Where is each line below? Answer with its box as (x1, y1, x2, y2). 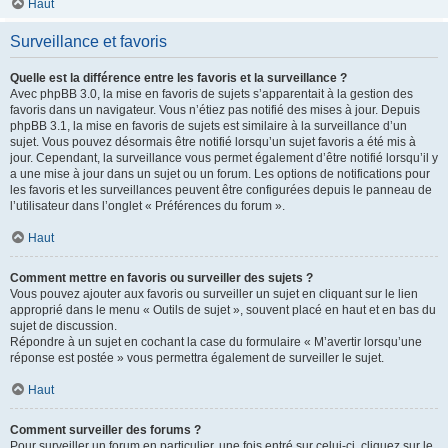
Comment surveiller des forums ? (10, 423, 201, 437)
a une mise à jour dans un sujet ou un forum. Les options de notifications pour (10, 167, 430, 181)
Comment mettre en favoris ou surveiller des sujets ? (10, 271, 313, 285)
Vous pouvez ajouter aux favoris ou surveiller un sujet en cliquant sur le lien (10, 287, 418, 301)
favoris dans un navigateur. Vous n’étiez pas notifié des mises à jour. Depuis (10, 103, 420, 117)
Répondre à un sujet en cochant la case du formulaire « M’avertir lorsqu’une (10, 335, 422, 349)
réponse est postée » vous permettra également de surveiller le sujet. (10, 351, 384, 365)
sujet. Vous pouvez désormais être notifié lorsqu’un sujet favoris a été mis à (10, 135, 416, 149)
